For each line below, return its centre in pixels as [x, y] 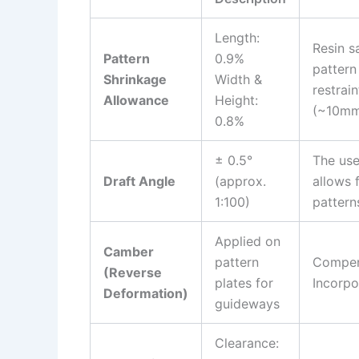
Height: [236, 101]
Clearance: [247, 343]
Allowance [136, 101]
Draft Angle [139, 182]
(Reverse [133, 273]
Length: [237, 38]
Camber [129, 252]
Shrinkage [135, 80]
